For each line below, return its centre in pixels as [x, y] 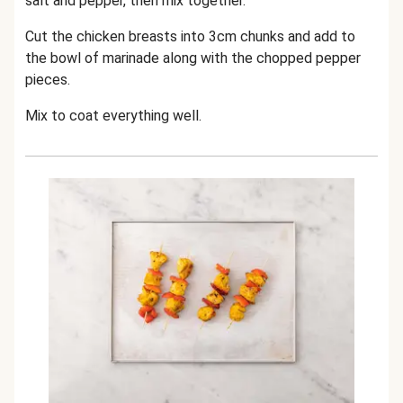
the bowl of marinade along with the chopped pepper [193, 58]
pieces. [48, 80]
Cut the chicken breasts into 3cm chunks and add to [190, 36]
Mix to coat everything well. [113, 116]
